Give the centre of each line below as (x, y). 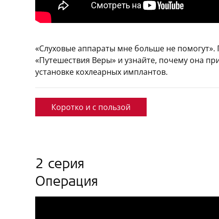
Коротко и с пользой (91, 107)
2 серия (60, 165)
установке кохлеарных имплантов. (101, 72)
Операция (67, 183)
